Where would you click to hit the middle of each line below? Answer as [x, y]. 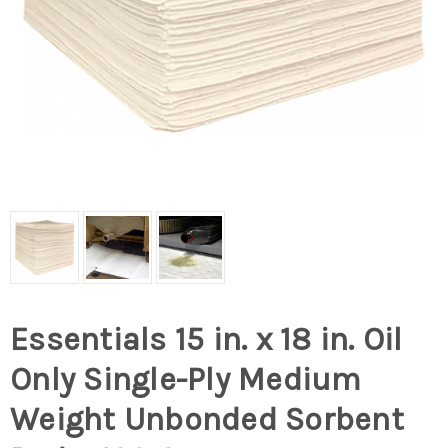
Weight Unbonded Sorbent [207, 420]
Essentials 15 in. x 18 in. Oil [206, 340]
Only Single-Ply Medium [186, 380]
